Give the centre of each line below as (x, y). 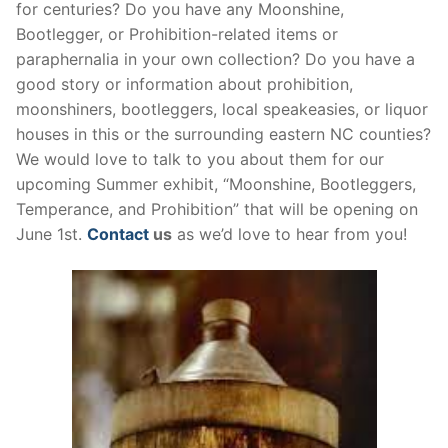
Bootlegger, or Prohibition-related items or (177, 34)
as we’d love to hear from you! (289, 234)
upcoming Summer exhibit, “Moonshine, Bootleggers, (216, 184)
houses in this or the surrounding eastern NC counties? (223, 134)
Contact (118, 234)
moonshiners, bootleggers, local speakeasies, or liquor (222, 109)
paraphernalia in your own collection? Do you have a (215, 59)
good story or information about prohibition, (184, 84)
